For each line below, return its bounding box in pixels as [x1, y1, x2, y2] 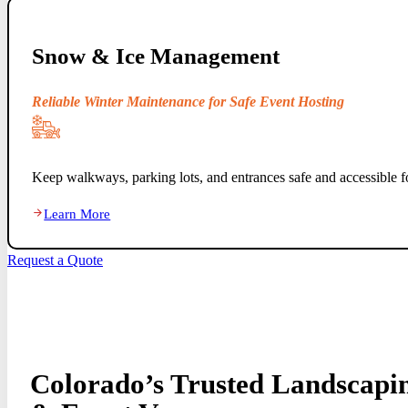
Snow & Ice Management [31, 43, 280, 69]
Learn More [44, 207, 111, 222]
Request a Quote [7, 251, 103, 269]
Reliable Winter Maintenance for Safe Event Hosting [31, 94, 344, 111]
